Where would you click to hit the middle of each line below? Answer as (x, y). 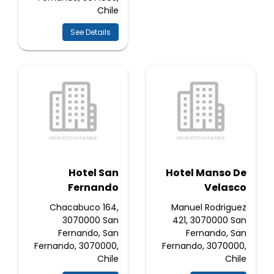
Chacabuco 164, (84, 207)
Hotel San (94, 173)
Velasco (225, 187)
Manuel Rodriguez (209, 207)
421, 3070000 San (209, 220)
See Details (91, 32)
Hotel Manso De (206, 173)
